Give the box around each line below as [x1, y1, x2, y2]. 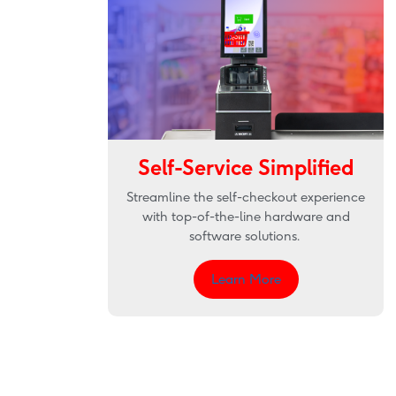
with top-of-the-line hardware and [141, 208, 350, 225]
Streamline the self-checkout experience [126, 188, 366, 205]
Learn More [210, 270, 281, 287]
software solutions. [188, 227, 303, 244]
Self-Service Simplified [138, 154, 354, 180]
